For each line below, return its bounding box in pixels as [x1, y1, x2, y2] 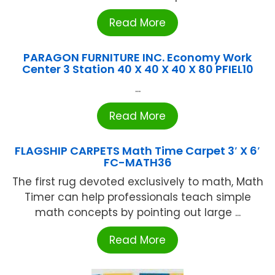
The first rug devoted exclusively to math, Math [12, 174, 263, 190]
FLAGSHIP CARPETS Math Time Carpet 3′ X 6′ [15, 143, 260, 159]
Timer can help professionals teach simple [24, 190, 251, 205]
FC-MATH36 [103, 155, 172, 171]
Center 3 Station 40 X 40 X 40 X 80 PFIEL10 [21, 61, 254, 77]
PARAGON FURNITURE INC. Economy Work [23, 50, 252, 66]
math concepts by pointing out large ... [34, 205, 241, 220]
